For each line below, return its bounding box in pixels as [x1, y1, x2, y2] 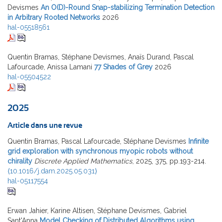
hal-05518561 [7, 23, 50, 31]
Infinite [188, 137, 209, 145]
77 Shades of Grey [94, 62, 153, 71]
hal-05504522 [7, 72, 51, 81]
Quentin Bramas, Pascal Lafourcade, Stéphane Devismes [7, 137, 186, 145]
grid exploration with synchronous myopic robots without [7, 147, 193, 155]
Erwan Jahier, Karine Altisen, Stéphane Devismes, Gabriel [7, 206, 187, 215]
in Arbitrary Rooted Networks [7, 13, 100, 21]
